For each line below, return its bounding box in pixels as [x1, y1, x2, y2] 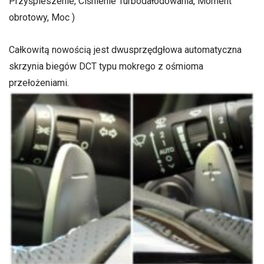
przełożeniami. [9, 77, 69, 89]
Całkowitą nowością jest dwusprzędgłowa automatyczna [9, 44, 242, 56]
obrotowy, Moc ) [9, 11, 75, 23]
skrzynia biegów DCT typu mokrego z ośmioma [9, 61, 203, 72]
